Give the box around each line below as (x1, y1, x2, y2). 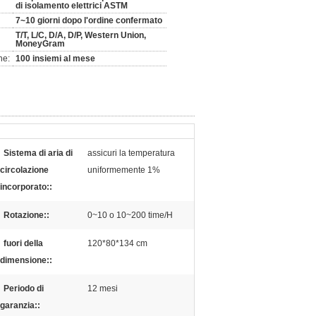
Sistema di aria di (4, 148, 73, 158)
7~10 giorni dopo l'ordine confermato (16, 16, 162, 25)
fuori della (4, 238, 43, 248)
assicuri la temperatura (87, 148, 175, 158)
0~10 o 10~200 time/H (87, 210, 173, 220)
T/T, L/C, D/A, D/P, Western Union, (16, 30, 146, 40)
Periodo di (4, 284, 44, 293)
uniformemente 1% (87, 165, 160, 175)
